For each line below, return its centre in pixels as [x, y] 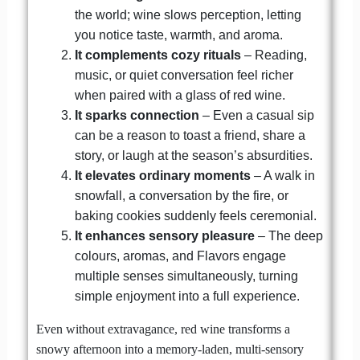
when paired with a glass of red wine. [180, 96]
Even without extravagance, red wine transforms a [163, 329]
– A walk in [282, 176]
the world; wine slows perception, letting [188, 15]
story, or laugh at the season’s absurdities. [193, 156]
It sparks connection [137, 116]
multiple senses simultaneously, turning [186, 276]
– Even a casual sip [256, 116]
